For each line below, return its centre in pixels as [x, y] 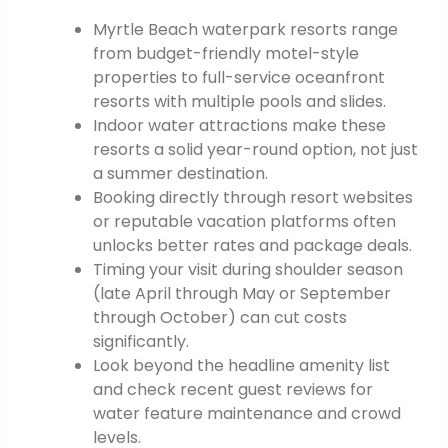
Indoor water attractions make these [239, 125]
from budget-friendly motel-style [225, 53]
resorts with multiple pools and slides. [239, 101]
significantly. [140, 341]
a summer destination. [180, 173]
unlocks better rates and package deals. [252, 245]
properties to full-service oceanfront [238, 77]
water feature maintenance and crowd [246, 413]
